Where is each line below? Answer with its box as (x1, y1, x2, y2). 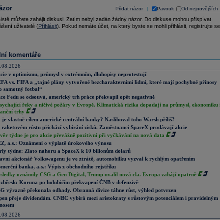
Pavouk (156, 6, 174, 11)
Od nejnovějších (181, 6, 218, 11)
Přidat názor (115, 6, 143, 11)
